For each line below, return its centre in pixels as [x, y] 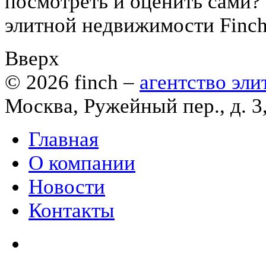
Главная [64, 139]
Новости [67, 186]
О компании [82, 163]
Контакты [72, 210]
